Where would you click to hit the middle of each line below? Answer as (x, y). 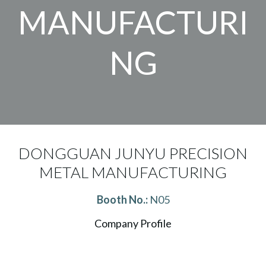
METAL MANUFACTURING (133, 172)
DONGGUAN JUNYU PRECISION (133, 153)
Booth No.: (122, 199)
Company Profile (133, 223)
